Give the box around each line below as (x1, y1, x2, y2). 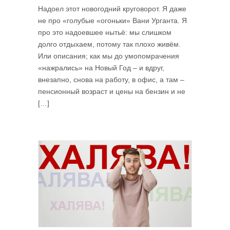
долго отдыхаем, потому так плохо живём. (38, 40, 181, 48)
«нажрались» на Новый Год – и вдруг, (38, 64, 164, 72)
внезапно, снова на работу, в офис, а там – (38, 75, 184, 84)
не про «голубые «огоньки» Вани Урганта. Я (38, 16, 187, 25)
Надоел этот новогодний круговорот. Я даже (38, 5, 186, 13)
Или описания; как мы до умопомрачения (38, 52, 179, 60)
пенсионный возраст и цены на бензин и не (38, 87, 185, 95)
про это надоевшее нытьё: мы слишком (38, 28, 171, 36)
